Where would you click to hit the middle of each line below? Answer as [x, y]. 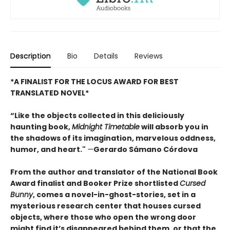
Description [31, 56]
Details [106, 56]
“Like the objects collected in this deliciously [97, 115]
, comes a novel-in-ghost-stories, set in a [114, 194]
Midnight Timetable [106, 127]
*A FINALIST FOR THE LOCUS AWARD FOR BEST [94, 81]
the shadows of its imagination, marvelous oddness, [113, 138]
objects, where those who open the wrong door [103, 217]
